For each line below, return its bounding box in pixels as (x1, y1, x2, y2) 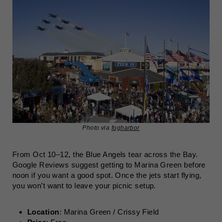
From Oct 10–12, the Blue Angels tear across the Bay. (12, 150, 198, 159)
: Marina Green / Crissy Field (59, 208, 159, 216)
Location (27, 208, 59, 216)
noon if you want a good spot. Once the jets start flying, (12, 171, 202, 179)
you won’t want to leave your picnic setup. (12, 181, 156, 190)
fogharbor (111, 124, 140, 131)
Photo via (82, 124, 111, 131)
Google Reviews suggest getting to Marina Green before (12, 161, 206, 169)
